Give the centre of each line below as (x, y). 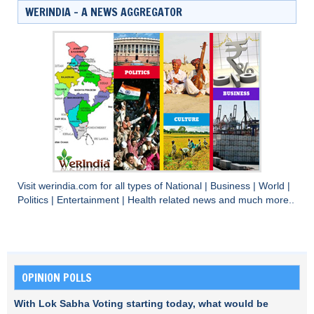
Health (143, 200)
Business (232, 186)
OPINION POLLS (57, 277)
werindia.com (69, 186)
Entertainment (89, 200)
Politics (34, 200)
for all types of (133, 186)
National (185, 186)
